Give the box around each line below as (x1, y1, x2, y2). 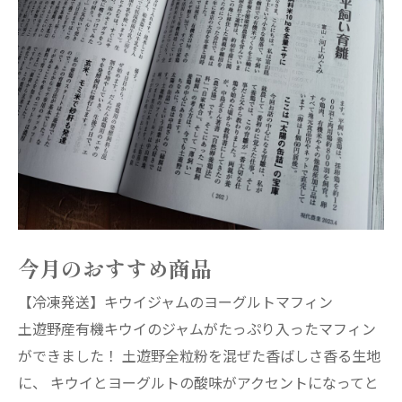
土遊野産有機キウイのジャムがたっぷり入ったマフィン (18, 317, 376, 339)
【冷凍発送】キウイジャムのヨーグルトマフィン (18, 290, 333, 312)
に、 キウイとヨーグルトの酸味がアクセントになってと (18, 371, 379, 393)
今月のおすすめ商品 (18, 251, 212, 284)
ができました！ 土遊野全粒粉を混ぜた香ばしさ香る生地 (18, 344, 380, 366)
